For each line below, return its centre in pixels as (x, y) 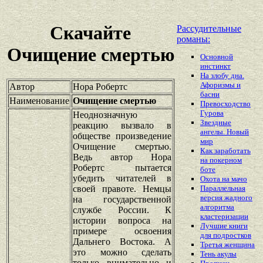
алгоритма (217, 207)
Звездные (216, 123)
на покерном (221, 160)
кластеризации (224, 217)
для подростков (226, 235)
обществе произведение (122, 136)
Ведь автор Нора (122, 157)
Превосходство (225, 104)
